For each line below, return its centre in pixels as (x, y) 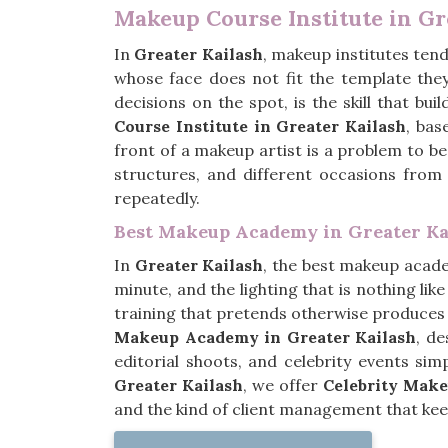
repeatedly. (159, 198)
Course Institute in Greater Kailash (260, 126)
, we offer (282, 385)
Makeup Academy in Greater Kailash (265, 337)
